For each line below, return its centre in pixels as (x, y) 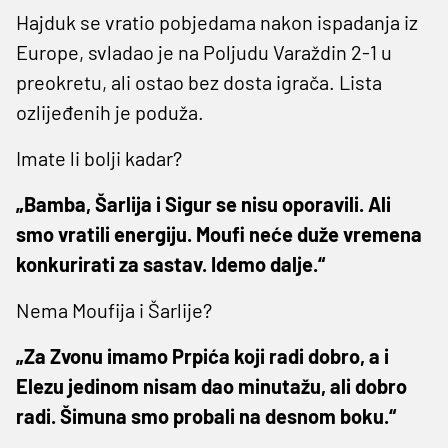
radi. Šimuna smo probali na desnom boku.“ (206, 415)
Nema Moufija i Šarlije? (114, 309)
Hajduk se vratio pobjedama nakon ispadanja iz (217, 21)
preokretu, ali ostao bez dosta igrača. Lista (199, 81)
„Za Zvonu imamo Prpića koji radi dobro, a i (202, 355)
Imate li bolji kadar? (99, 157)
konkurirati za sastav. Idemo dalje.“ (170, 263)
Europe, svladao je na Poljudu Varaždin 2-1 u (204, 51)
